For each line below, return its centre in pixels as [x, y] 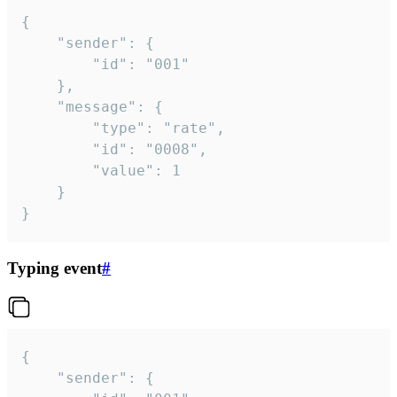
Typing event [54, 268]
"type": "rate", [57, 128]
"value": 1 [57, 171]
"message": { [39, 107]
